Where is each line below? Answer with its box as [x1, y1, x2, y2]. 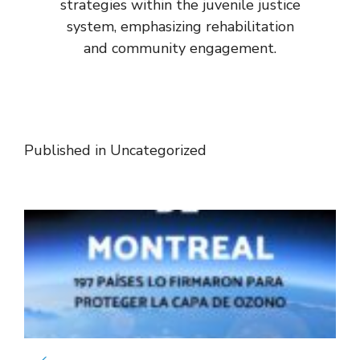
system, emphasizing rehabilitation [66, 17, 294, 36]
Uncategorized [110, 141, 207, 160]
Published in [24, 141, 110, 160]
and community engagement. [84, 39, 276, 58]
